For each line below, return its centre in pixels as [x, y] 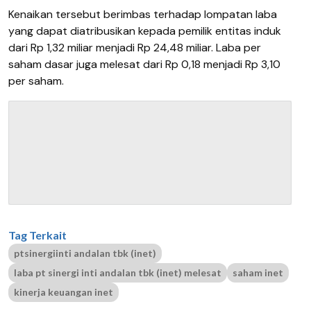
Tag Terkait [37, 235]
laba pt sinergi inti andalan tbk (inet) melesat [118, 272]
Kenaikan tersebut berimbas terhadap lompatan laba [143, 14]
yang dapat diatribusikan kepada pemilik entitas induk [145, 31]
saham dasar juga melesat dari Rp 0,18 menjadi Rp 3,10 [144, 64]
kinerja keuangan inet [64, 292]
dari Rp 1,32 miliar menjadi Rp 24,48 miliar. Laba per [135, 47]
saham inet [258, 272]
